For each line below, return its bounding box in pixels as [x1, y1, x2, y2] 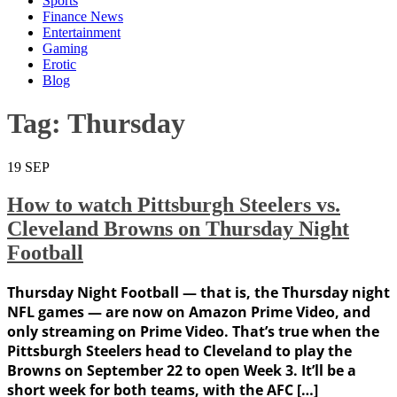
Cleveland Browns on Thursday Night [7, 216, 349, 240]
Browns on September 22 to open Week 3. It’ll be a [7, 360, 356, 380]
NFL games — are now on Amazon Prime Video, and [7, 301, 370, 322]
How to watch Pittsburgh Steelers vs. [7, 192, 340, 216]
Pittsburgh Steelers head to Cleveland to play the [7, 340, 352, 361]
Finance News [43, 9, 123, 24]
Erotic [43, 57, 76, 72]
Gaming [43, 41, 88, 56]
